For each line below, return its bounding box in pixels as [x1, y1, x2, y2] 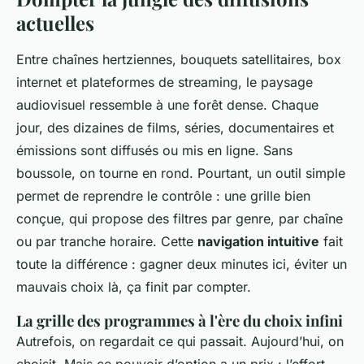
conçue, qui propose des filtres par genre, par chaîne [16, 210, 343, 227]
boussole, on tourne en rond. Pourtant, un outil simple [16, 165, 345, 182]
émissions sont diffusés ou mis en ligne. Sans [16, 142, 292, 159]
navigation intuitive [197, 233, 319, 250]
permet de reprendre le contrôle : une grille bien [16, 188, 310, 205]
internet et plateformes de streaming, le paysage [16, 74, 313, 91]
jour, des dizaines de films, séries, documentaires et [16, 119, 334, 136]
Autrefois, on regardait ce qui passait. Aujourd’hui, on [16, 333, 344, 350]
